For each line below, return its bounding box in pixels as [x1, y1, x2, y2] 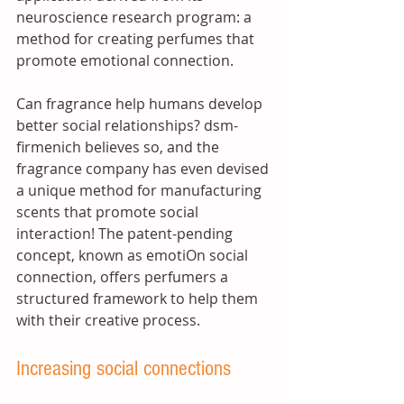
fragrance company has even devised [16, 159, 272, 179]
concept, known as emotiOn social [16, 245, 252, 265]
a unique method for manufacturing [16, 180, 265, 200]
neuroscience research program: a [16, 7, 255, 27]
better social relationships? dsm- [16, 115, 238, 135]
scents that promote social [16, 202, 202, 222]
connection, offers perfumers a [16, 267, 232, 287]
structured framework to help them [16, 289, 262, 308]
